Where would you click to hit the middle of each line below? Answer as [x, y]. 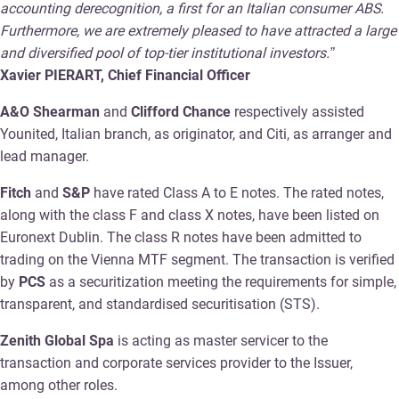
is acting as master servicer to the [223, 340]
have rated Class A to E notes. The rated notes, [237, 192]
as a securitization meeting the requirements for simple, [221, 281]
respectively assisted [297, 111]
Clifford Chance [181, 111]
